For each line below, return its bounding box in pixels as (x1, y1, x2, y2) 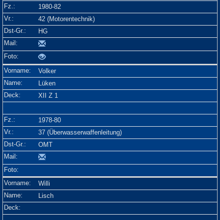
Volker (38, 67, 56, 75)
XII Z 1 (38, 92, 58, 99)
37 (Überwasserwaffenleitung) (38, 129, 122, 136)
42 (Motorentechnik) (38, 15, 95, 23)
